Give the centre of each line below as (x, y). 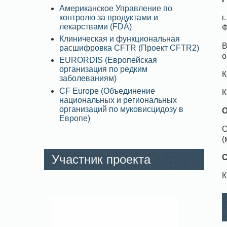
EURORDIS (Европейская (108, 60)
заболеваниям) (88, 79)
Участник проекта (101, 160)
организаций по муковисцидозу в (121, 109)
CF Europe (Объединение (107, 91)
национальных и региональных (118, 100)
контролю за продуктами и (109, 17)
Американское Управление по (116, 8)
